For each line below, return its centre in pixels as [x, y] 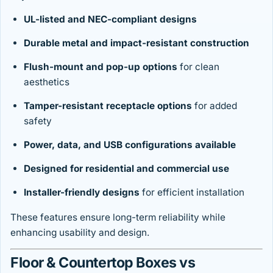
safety [38, 121]
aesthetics [47, 82]
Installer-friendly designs [82, 193]
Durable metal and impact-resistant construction [136, 43]
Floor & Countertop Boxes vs [103, 263]
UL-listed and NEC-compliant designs [110, 19]
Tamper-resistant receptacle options [108, 106]
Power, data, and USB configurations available [130, 145]
